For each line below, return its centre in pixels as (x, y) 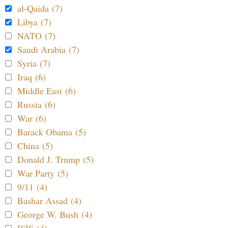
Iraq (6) (32, 77)
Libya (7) (34, 22)
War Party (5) (43, 173)
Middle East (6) (47, 91)
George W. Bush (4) (55, 215)
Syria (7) (34, 63)
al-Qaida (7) (40, 8)
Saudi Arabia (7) (48, 50)
